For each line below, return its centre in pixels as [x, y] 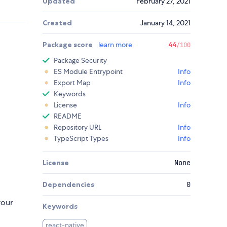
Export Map [72, 83]
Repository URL [78, 127]
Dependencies [68, 185]
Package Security [80, 61]
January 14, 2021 [165, 23]
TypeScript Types [81, 139]
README [68, 116]
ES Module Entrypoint [88, 72]
